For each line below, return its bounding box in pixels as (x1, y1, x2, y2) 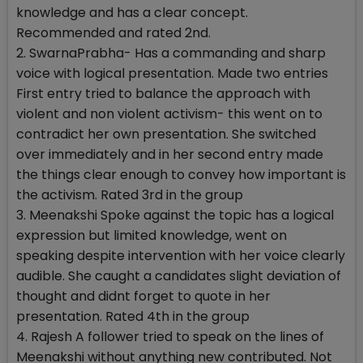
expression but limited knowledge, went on (16, 226, 287, 246)
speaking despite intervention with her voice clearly (16, 246, 345, 266)
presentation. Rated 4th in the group (16, 307, 250, 327)
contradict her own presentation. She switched (16, 125, 316, 144)
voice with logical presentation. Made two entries (16, 64, 328, 83)
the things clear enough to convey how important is (16, 165, 346, 185)
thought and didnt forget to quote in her (16, 287, 271, 306)
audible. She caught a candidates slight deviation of (16, 267, 341, 286)
